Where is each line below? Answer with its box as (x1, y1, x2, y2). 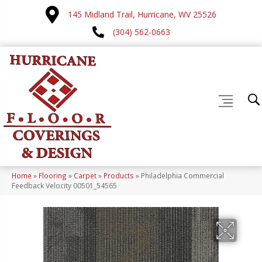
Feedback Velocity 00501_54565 (12, 181, 117, 191)
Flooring (39, 171, 67, 181)
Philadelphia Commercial (141, 171, 224, 181)
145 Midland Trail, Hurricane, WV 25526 (68, 9, 216, 20)
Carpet (74, 171, 96, 181)
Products (104, 171, 134, 181)
